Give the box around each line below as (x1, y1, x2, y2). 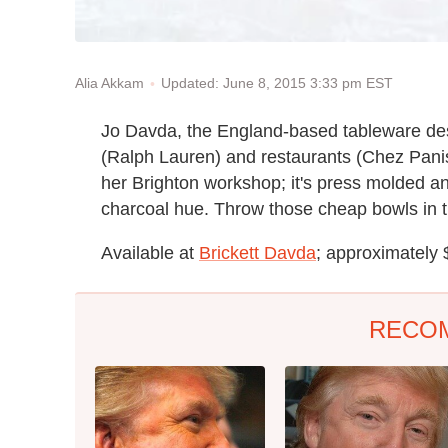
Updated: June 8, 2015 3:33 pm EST (161, 75, 393, 91)
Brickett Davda (199, 242, 316, 263)
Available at (101, 242, 199, 263)
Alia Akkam (75, 75, 144, 92)
